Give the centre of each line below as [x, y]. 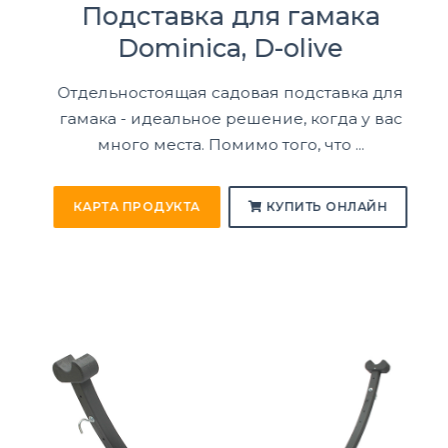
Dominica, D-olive [224, 47]
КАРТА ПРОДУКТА [130, 207]
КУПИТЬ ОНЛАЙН [319, 207]
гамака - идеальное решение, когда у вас [224, 118]
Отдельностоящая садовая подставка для [224, 92]
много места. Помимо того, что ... [224, 144]
